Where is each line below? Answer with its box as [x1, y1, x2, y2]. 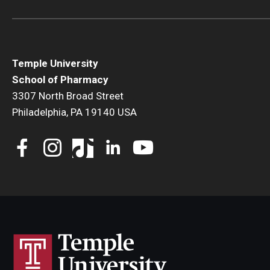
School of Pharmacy [12, 74, 108, 86]
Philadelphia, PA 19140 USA [12, 106, 137, 118]
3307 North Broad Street [12, 90, 124, 102]
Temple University [12, 57, 98, 69]
